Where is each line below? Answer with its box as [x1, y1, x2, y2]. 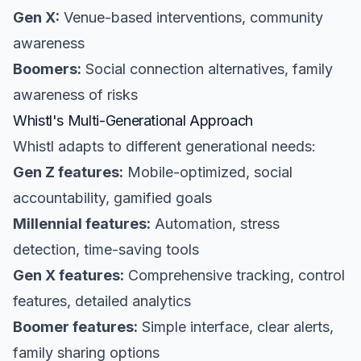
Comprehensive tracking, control [124, 267, 345, 284]
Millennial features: [13, 215, 151, 232]
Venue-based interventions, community [60, 9, 323, 26]
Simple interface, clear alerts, [138, 318, 334, 335]
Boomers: [13, 60, 81, 77]
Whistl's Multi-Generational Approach [13, 112, 254, 129]
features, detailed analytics [13, 293, 191, 309]
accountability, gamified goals [13, 189, 212, 206]
